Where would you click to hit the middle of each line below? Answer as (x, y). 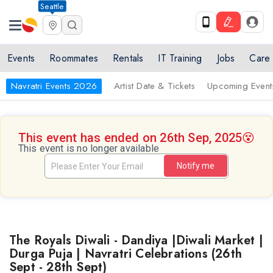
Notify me (196, 166)
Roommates (74, 58)
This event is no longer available (89, 148)
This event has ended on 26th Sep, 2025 (130, 138)
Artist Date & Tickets (155, 86)
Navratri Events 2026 (54, 86)
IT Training (180, 58)
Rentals (128, 58)
